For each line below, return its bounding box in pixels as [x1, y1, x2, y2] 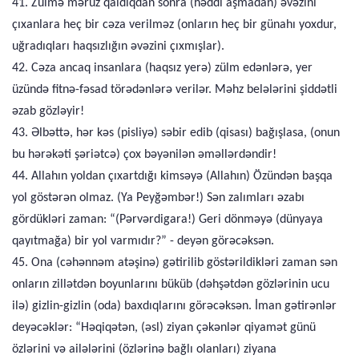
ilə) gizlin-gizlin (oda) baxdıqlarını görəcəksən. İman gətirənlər [12, 300, 337, 313]
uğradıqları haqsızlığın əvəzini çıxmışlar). [12, 40, 224, 53]
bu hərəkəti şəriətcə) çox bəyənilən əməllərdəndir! [12, 148, 276, 161]
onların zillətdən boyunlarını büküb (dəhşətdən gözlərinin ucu [12, 278, 329, 291]
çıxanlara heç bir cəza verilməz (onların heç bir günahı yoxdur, [12, 18, 337, 31]
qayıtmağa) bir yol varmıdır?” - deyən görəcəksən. [12, 235, 274, 248]
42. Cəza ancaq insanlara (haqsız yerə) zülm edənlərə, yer [12, 62, 313, 75]
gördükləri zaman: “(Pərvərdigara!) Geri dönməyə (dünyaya [12, 213, 323, 226]
